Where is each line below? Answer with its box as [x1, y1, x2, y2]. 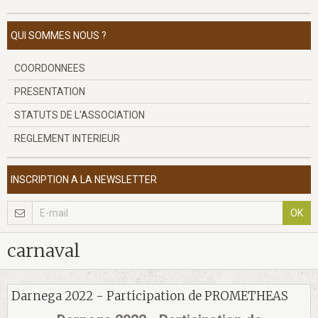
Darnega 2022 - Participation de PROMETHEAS [11, 288, 288, 305]
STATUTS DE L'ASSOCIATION [14, 109, 145, 121]
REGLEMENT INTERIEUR [14, 133, 120, 144]
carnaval [7, 239, 80, 262]
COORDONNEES [14, 62, 85, 74]
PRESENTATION [14, 86, 85, 97]
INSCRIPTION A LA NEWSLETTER [11, 174, 157, 185]
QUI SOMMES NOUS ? [11, 30, 106, 41]
